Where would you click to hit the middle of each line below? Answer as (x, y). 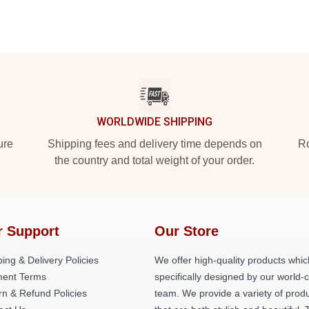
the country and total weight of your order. (154, 160)
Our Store (187, 231)
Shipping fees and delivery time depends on (154, 144)
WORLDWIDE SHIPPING (154, 122)
